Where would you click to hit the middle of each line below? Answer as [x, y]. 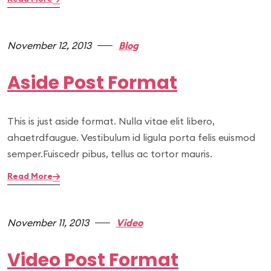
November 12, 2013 [49, 45]
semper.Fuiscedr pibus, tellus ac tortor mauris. [110, 154]
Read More [30, 176]
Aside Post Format [92, 83]
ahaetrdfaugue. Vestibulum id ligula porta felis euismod [131, 137]
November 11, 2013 [48, 223]
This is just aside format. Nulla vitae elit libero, [111, 121]
